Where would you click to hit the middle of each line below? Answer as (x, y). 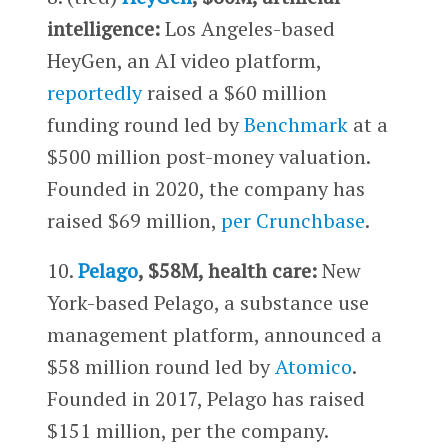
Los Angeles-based (247, 28)
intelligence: (103, 28)
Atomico (313, 366)
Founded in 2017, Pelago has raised (205, 398)
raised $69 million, (133, 220)
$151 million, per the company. (187, 430)
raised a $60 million (234, 92)
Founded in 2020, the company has (205, 188)
